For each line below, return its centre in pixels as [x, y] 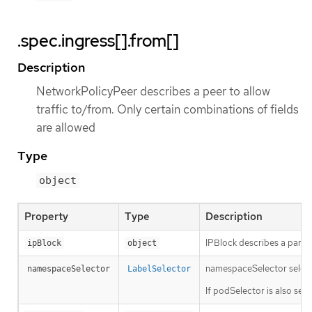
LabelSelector [159, 269]
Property [46, 217]
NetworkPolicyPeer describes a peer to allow [153, 92]
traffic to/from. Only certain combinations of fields [167, 110]
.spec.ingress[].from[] [98, 41]
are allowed [66, 128]
